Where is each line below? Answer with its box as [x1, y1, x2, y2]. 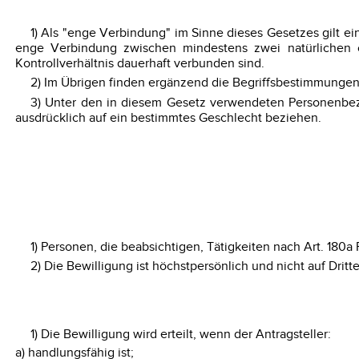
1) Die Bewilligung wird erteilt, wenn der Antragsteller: [30, 326, 331, 342]
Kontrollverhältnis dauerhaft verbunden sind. [14, 55, 264, 71]
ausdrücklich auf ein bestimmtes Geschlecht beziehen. [14, 110, 321, 126]
